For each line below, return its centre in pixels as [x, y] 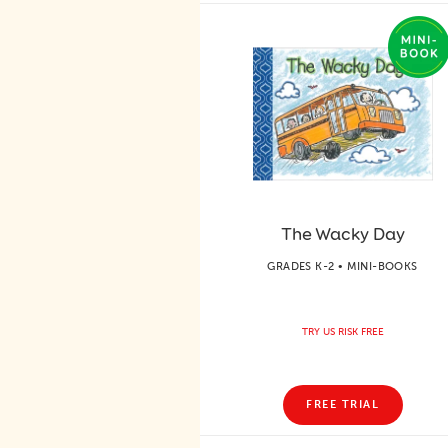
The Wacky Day [342, 233]
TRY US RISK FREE [342, 331]
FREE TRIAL [342, 404]
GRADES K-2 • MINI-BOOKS [342, 266]
